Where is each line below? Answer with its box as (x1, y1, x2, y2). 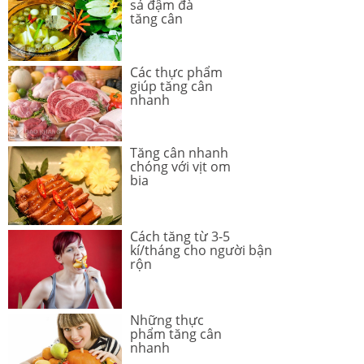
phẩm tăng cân (130, 324, 222, 343)
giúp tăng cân (130, 76, 213, 95)
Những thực (130, 310, 204, 329)
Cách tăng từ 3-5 (130, 227, 230, 245)
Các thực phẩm (130, 63, 223, 81)
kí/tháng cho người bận (130, 240, 272, 259)
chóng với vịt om (130, 157, 231, 175)
